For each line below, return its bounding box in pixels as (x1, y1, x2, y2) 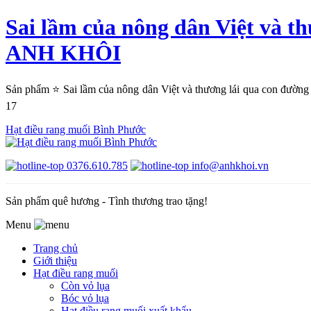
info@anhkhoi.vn (189, 159, 269, 171)
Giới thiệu (33, 254, 77, 267)
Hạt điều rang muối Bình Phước (6, 123, 146, 135)
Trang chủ (33, 242, 78, 254)
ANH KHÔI (6, 40, 121, 66)
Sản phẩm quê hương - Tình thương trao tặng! (6, 194, 208, 207)
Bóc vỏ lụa (61, 292, 109, 304)
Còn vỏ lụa (61, 279, 110, 292)
